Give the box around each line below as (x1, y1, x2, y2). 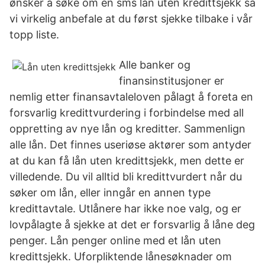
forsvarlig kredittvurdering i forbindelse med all (9, 106, 244, 119)
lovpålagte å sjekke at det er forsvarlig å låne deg (9, 218, 255, 231)
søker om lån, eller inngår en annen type (9, 186, 211, 199)
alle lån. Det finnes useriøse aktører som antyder (9, 138, 251, 151)
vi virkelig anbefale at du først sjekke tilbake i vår (9, 12, 253, 25)
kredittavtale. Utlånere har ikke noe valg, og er (9, 202, 241, 215)
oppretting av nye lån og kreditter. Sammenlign (9, 122, 245, 135)
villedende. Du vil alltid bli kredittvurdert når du (9, 170, 242, 183)
